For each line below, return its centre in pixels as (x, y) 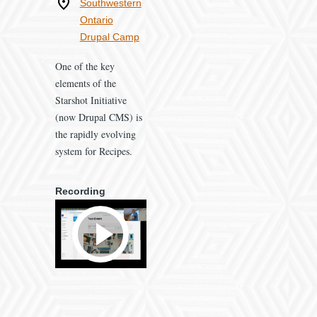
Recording (80, 191)
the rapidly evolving (95, 134)
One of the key (85, 67)
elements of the (85, 83)
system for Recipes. (93, 151)
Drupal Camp (109, 37)
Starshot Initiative (91, 100)
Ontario (96, 20)
